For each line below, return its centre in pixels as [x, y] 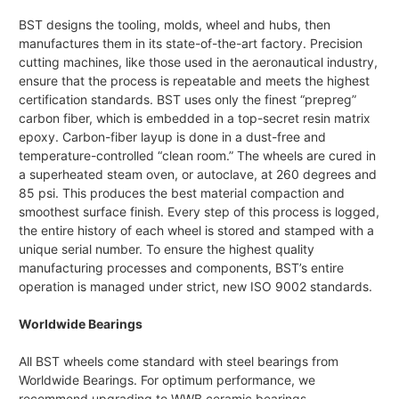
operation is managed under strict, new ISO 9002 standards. [195, 287]
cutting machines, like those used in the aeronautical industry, [198, 62]
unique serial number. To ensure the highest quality [167, 249]
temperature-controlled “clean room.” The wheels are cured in [197, 156]
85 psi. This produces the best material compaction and [182, 193]
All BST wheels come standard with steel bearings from [179, 362]
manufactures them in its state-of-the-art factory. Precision [191, 44]
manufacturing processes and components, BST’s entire [181, 268]
